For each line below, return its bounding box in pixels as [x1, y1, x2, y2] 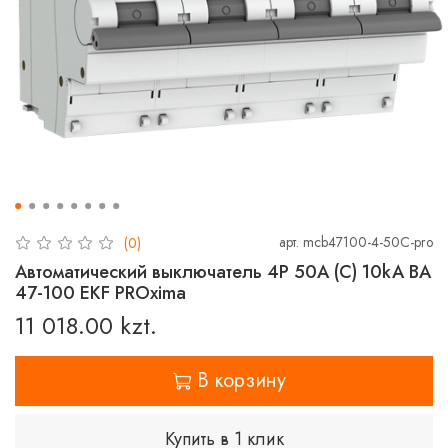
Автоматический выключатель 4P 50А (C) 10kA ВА [15, 258, 431, 285]
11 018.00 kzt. [15, 307, 157, 343]
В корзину [197, 365, 286, 395]
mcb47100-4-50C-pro [303, 231, 433, 252]
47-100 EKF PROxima [15, 279, 186, 306]
